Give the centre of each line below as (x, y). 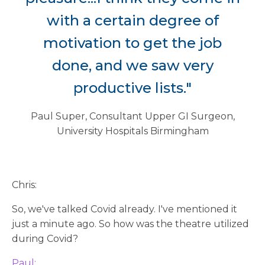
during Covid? (45, 238)
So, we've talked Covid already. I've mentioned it (125, 209)
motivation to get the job (132, 43)
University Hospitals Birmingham (132, 131)
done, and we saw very (132, 65)
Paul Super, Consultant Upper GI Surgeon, (132, 116)
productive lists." (132, 88)
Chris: (24, 185)
